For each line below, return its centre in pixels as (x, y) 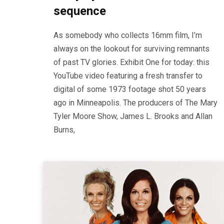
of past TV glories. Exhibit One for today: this (131, 62)
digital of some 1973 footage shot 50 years (130, 89)
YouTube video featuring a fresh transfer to (128, 76)
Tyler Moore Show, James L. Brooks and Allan (133, 116)
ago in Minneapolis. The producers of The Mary (135, 103)
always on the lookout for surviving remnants (131, 49)
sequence (80, 11)
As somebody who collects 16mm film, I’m (128, 35)
